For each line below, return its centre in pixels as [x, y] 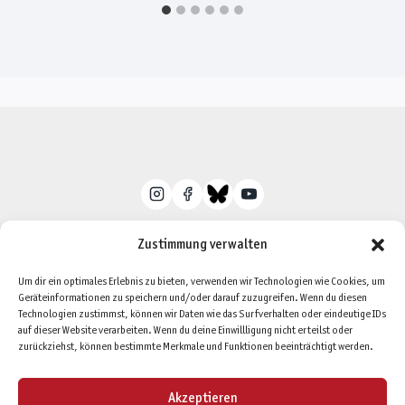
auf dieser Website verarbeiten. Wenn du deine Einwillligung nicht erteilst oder [185, 331]
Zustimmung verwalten [202, 245]
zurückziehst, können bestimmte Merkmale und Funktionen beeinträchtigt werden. [196, 347]
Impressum [282, 302]
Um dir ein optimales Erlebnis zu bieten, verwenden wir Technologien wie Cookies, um [202, 282]
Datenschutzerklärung [160, 302]
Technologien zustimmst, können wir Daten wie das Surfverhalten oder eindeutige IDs [202, 315]
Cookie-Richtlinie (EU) [202, 336]
